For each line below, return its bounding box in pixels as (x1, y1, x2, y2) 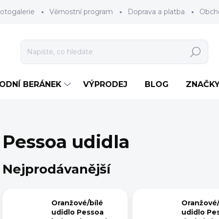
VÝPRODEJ (83, 80, 128, 89)
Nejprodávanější (2, 161, 110, 177)
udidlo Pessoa (51, 208, 104, 217)
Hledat (184, 47, 207, 57)
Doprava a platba (128, 7, 185, 16)
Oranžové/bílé (51, 198, 103, 208)
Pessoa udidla (2, 131, 130, 153)
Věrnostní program (49, 7, 113, 16)
